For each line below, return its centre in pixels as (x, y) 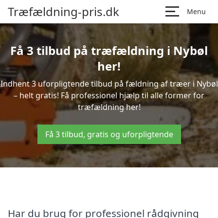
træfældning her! (109, 107)
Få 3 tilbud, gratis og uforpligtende (109, 134)
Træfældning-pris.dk (64, 11)
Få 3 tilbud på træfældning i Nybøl (109, 50)
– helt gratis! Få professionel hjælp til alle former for (109, 95)
